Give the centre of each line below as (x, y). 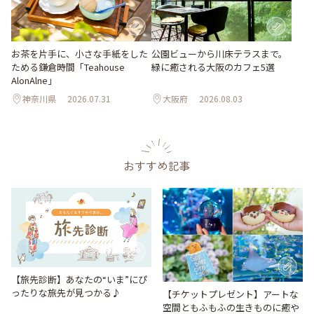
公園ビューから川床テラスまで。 (219, 54)
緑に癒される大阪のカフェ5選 (213, 67)
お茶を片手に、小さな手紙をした (80, 54)
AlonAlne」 (34, 81)
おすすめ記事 (157, 166)
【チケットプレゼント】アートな (231, 294)
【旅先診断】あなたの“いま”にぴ (79, 279)
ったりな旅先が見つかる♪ (66, 292)
